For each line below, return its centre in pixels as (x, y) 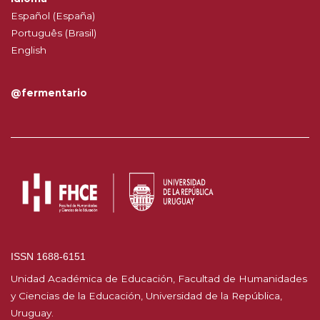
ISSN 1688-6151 (48, 256)
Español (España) (53, 15)
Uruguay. (32, 312)
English (29, 50)
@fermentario (49, 92)
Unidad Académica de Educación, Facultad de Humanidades (159, 278)
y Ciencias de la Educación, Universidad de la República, (146, 295)
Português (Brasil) (54, 32)
